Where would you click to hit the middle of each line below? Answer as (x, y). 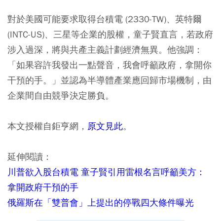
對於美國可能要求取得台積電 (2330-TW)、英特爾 (105, 19)
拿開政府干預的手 (43, 187)
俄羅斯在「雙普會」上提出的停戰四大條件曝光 (101, 203)
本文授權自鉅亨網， (47, 126)
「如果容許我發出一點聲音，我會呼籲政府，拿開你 (110, 65)
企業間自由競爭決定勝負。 (61, 95)
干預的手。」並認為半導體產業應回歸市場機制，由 (110, 80)
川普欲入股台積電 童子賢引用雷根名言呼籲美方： (106, 172)
